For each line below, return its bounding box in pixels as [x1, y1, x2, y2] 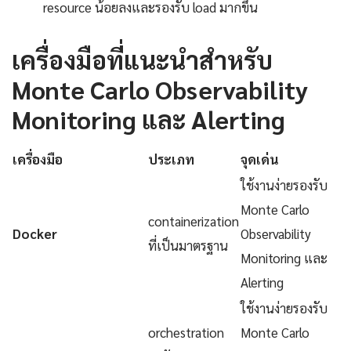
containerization [148, 212, 239, 230]
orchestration [148, 323, 224, 341]
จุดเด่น [241, 150, 279, 168]
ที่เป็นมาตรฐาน [148, 236, 228, 254]
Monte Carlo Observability [12, 72, 308, 105]
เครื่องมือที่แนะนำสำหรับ [12, 42, 273, 75]
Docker [13, 224, 57, 242]
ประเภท [148, 150, 194, 168]
